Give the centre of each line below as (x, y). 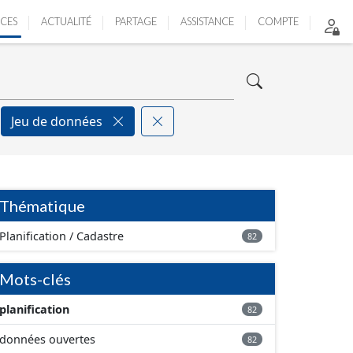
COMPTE (278, 21)
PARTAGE (136, 21)
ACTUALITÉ (66, 21)
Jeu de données (58, 121)
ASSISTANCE (207, 21)
